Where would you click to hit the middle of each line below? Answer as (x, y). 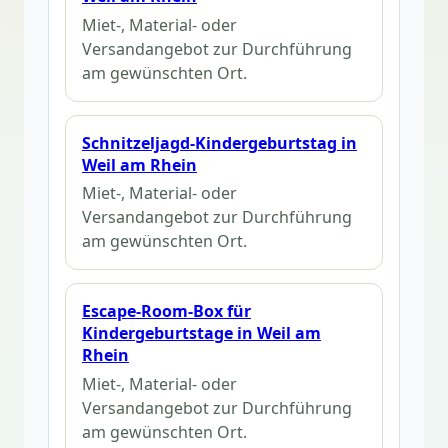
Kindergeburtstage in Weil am (201, 333)
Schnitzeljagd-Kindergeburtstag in (219, 142)
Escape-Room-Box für (166, 311)
